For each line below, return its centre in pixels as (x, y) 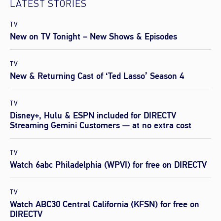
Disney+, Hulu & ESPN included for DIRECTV (93, 116)
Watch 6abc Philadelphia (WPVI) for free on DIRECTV (108, 165)
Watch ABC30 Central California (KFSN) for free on (105, 204)
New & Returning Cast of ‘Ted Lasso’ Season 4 (97, 76)
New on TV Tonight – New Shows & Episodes (93, 37)
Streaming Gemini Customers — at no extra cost (101, 126)
